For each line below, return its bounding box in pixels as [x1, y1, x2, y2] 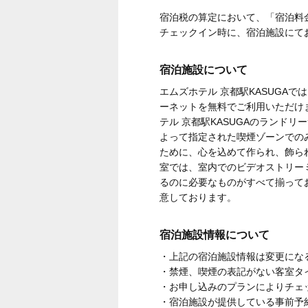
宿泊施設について [159, 64, 247, 76]
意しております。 [159, 192, 236, 203]
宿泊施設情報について [159, 229, 269, 241]
